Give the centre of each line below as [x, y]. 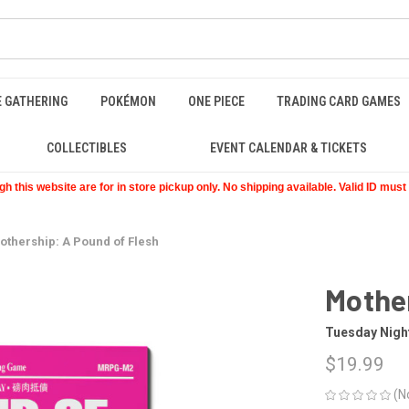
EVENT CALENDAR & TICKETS [289, 148]
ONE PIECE [216, 101]
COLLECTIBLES [86, 148]
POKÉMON [128, 101]
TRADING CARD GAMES [339, 101]
